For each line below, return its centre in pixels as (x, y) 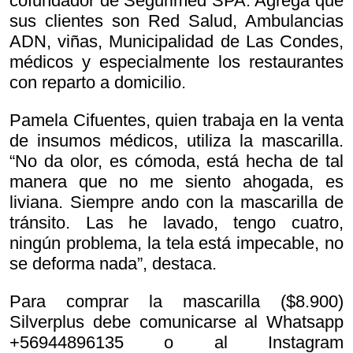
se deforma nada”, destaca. (113, 264)
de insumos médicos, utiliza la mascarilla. (176, 141)
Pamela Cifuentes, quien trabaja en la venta (176, 121)
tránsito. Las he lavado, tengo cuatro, (176, 223)
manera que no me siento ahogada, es (176, 182)
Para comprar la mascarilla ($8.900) (176, 302)
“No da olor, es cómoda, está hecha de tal (176, 162)
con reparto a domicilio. (98, 83)
